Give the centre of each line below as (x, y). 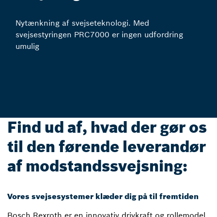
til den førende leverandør (107, 147)
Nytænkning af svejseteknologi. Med (82, 23)
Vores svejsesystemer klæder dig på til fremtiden (103, 196)
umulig (27, 46)
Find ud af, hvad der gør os (107, 127)
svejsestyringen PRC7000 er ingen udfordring (99, 35)
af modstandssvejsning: (97, 166)
